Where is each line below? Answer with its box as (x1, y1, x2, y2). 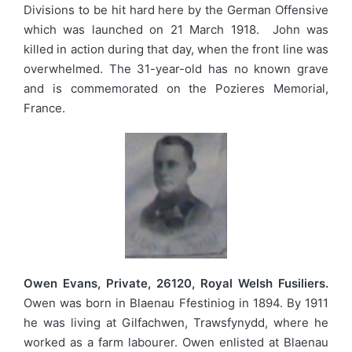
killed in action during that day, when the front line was (24, 42, 328, 57)
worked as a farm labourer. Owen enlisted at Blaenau (24, 334, 328, 350)
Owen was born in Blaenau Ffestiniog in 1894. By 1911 (24, 295, 328, 310)
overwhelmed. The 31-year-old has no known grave (24, 61, 328, 77)
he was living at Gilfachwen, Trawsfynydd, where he (24, 314, 328, 330)
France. (24, 101, 65, 116)
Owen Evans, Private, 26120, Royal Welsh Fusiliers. (24, 275, 328, 291)
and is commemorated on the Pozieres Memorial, (24, 81, 328, 97)
